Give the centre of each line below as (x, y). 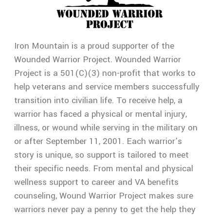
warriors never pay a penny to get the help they (105, 209)
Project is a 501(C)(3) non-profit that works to (105, 73)
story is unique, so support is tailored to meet (102, 155)
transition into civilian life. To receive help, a (99, 100)
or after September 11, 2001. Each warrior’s (98, 141)
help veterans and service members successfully (107, 87)
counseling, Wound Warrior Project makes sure (104, 196)
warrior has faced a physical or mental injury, (101, 114)
